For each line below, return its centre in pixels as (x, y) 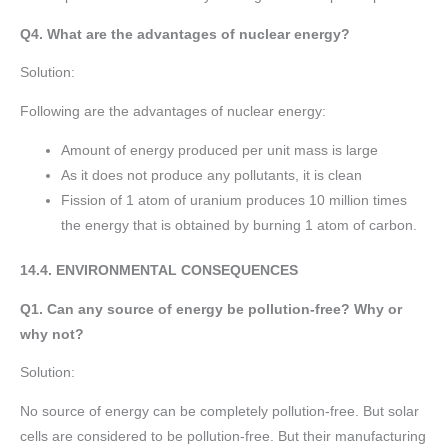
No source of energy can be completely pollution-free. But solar (219, 412)
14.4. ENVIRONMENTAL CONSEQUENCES (159, 271)
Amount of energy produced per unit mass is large (220, 150)
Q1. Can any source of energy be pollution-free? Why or (211, 309)
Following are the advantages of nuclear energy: (173, 111)
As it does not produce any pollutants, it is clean (212, 175)
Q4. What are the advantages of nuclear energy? (185, 34)
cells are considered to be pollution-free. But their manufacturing (223, 437)
